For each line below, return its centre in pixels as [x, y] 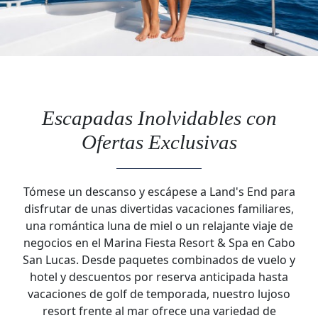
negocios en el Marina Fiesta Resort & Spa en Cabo [159, 243]
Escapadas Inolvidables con [159, 118]
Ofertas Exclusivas [159, 142]
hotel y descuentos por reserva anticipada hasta [159, 277]
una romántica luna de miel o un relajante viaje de [159, 226]
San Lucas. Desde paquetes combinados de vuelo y [159, 260]
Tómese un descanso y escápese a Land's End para [159, 192]
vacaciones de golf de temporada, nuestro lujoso [159, 294]
